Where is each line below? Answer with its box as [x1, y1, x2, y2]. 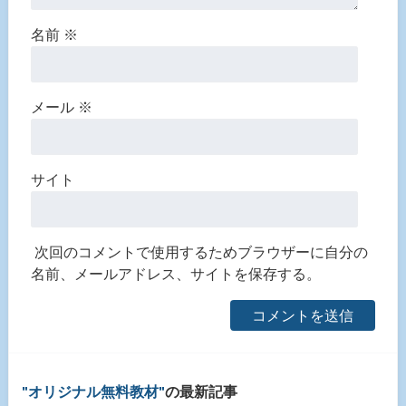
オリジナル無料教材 [28, 382, 159, 401]
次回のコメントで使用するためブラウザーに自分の [34, 244, 368, 260]
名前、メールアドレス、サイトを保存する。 [30, 266, 321, 282]
